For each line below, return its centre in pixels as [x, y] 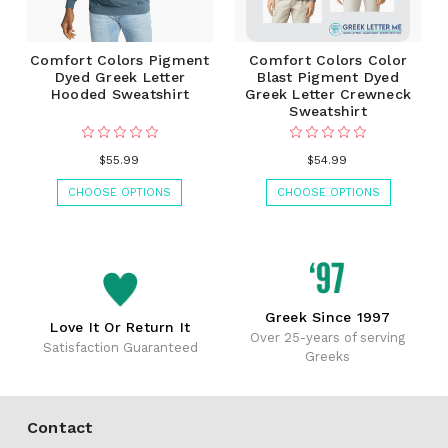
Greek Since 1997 [327, 317]
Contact [60, 428]
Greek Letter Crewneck [328, 94]
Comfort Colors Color [328, 60]
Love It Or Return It [120, 326]
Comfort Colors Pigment [120, 60]
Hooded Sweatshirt [120, 94]
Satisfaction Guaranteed [120, 347]
